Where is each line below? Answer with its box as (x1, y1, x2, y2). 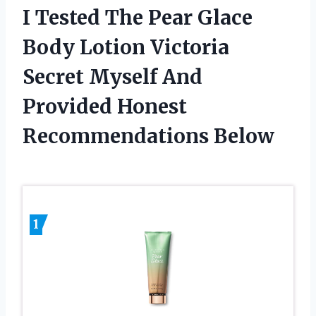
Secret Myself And (23, 63, 202, 90)
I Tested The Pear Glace (23, 4, 253, 30)
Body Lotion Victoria (23, 34, 229, 60)
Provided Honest (23, 93, 187, 119)
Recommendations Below (23, 123, 274, 149)
